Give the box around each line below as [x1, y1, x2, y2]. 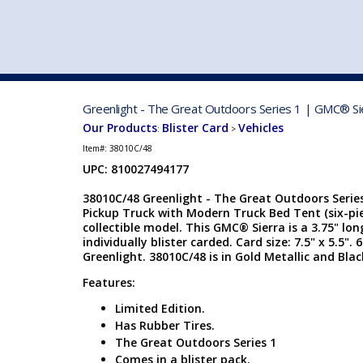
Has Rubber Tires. [115, 318, 215, 333]
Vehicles [238, 120, 284, 135]
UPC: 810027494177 [83, 161, 189, 177]
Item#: [83, 143, 109, 154]
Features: [83, 275, 135, 290]
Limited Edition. [115, 301, 205, 316]
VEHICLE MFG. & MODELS [200, 57, 336, 72]
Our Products [83, 120, 157, 135]
